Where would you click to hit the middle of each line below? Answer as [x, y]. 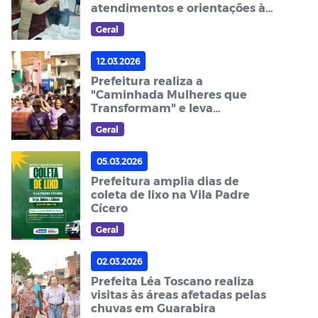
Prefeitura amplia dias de [165, 180]
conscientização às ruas [160, 121]
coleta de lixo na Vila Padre [170, 194]
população [121, 21]
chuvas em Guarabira [153, 307]
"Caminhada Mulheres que [169, 94]
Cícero [109, 207]
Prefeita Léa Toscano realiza [172, 280]
